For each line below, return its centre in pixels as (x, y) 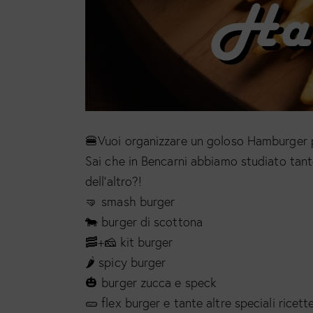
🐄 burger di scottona (144, 222)
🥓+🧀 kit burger (129, 242)
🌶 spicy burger (126, 263)
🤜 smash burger (130, 202)
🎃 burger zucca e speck (151, 283)
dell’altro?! (114, 182)
